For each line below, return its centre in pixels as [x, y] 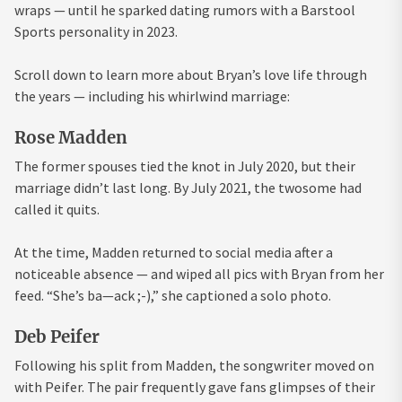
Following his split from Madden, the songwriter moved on [194, 365]
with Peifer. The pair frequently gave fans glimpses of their [195, 386]
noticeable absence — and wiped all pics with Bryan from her [199, 273]
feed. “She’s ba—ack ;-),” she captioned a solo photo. [173, 295]
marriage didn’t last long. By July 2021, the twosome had [188, 187]
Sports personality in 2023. [96, 31]
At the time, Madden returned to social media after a [174, 252]
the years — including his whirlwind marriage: [152, 96]
